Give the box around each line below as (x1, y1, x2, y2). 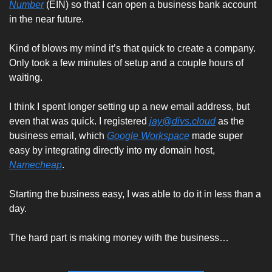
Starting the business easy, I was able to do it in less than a (9, 188, 261, 199)
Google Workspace (107, 130, 189, 141)
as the (216, 115, 244, 126)
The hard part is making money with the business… (9, 232, 229, 243)
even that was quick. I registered (9, 115, 149, 126)
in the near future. (9, 13, 84, 24)
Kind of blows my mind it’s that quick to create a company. (9, 42, 256, 53)
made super (189, 130, 243, 141)
